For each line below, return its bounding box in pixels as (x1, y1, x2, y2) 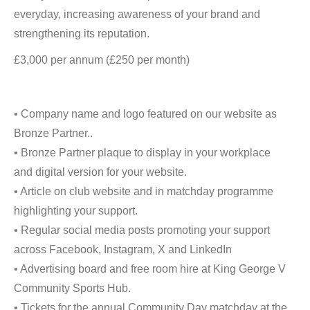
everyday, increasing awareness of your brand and (14, 8, 260, 20)
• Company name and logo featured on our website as (14, 108, 277, 120)
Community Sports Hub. (14, 282, 131, 294)
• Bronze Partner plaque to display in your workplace (14, 147, 271, 158)
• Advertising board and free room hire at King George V (14, 263, 286, 275)
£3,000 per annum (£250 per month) (14, 54, 190, 66)
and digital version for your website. (14, 166, 187, 178)
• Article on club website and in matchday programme (14, 185, 273, 197)
